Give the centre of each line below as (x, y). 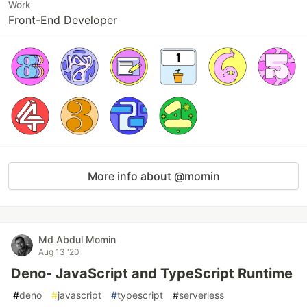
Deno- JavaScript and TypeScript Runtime (152, 273)
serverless (201, 295)
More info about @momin (153, 176)
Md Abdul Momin (77, 240)
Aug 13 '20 (59, 252)
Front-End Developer (63, 20)
